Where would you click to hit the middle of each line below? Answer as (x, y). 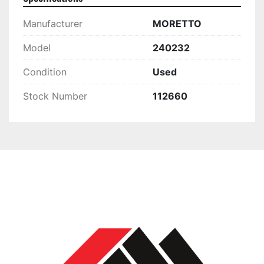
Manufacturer (53, 24)
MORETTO (177, 24)
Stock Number (55, 96)
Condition (45, 72)
